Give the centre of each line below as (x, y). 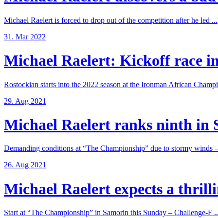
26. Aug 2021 (25, 165)
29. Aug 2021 (25, 101)
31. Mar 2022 (25, 36)
